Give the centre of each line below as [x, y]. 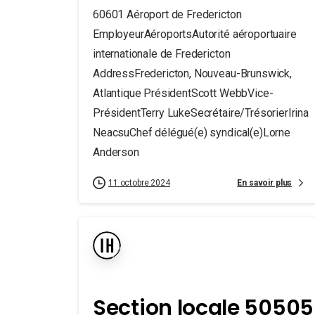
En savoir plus [265, 182]
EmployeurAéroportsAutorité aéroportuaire [195, 34]
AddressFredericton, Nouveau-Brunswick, [192, 73]
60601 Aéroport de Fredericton [167, 14]
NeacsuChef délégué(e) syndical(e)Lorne [192, 133]
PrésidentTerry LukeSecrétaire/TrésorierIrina [201, 113]
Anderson [116, 152]
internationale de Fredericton [162, 54]
